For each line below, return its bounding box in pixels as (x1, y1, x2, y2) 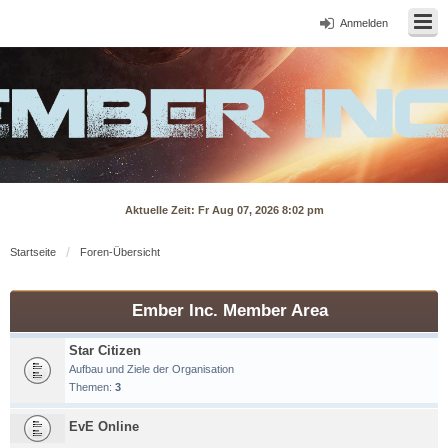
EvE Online (69, 419, 139, 434)
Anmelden (340, 17, 388, 29)
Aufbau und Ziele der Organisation (69, 363, 234, 375)
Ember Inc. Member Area (132, 301, 328, 320)
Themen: (69, 381, 115, 393)
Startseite (10, 246, 56, 258)
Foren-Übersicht (80, 246, 160, 258)
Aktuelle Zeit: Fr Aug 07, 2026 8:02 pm (124, 204, 324, 216)
